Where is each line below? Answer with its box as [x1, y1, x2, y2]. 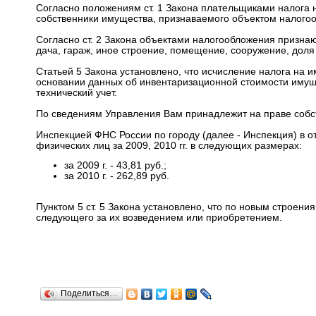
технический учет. [35, 87, 117, 98]
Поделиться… [60, 288, 118, 298]
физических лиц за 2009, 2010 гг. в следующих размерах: [35, 140, 302, 151]
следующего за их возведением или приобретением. [35, 212, 282, 223]
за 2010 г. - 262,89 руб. [63, 171, 169, 182]
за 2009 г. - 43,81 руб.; [63, 160, 166, 171]
